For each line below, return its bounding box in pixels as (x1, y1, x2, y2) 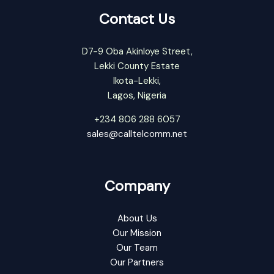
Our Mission (113, 226, 161, 239)
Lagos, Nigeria (108, 89, 166, 102)
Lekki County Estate (94, 59, 180, 72)
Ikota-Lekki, (113, 74, 161, 87)
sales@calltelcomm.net (87, 127, 187, 140)
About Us (117, 212, 157, 224)
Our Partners (110, 256, 164, 268)
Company (104, 176, 170, 195)
